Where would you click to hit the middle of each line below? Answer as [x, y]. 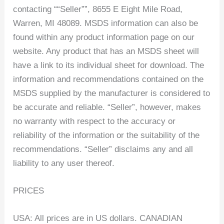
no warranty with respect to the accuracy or [94, 121]
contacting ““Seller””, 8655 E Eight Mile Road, [98, 9]
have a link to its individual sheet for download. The [109, 65]
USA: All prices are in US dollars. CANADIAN [98, 218]
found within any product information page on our [104, 37]
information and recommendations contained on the [108, 79]
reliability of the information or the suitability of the [106, 135]
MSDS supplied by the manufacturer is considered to [112, 93]
